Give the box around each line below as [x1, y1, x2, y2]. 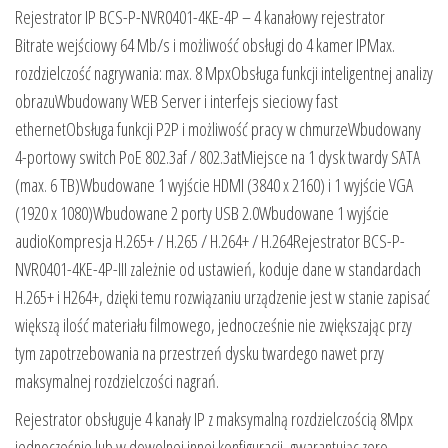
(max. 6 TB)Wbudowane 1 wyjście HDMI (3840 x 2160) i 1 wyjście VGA [15, 172, 413, 197]
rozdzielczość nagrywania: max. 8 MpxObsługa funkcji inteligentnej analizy [15, 60, 433, 85]
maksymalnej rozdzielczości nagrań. [15, 368, 219, 393]
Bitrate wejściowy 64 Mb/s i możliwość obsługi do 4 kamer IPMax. [15, 32, 395, 57]
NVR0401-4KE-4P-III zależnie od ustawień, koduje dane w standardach [15, 256, 421, 281]
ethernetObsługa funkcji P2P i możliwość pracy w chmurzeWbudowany [15, 116, 421, 141]
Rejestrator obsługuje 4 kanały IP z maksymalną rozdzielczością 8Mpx [15, 406, 413, 431]
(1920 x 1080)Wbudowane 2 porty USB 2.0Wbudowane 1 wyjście [15, 200, 389, 225]
